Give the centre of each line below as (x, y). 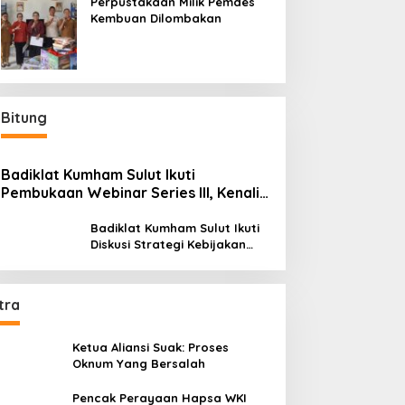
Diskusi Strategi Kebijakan (168, 244)
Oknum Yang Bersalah (139, 363)
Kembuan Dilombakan (155, 18)
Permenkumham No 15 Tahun (176, 260)
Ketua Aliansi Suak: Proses (151, 347)
